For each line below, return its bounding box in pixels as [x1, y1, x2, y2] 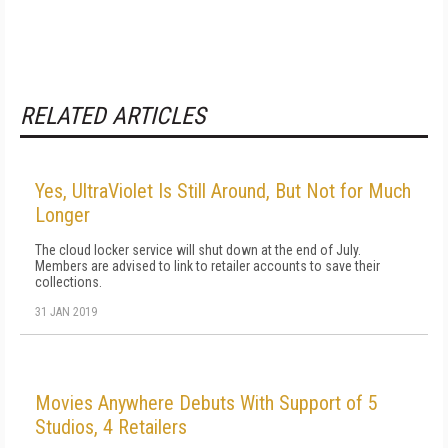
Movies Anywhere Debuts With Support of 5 [35, 391, 378, 415]
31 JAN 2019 [35, 305, 97, 319]
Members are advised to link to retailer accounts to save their [35, 258, 380, 274]
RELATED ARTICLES [20, 102, 205, 130]
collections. [35, 274, 102, 290]
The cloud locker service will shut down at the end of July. [35, 242, 361, 258]
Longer [35, 203, 90, 227]
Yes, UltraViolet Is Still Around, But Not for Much [35, 179, 411, 203]
